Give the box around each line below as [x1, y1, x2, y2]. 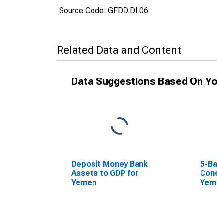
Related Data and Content [57, 44, 181, 56]
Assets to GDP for [71, 169, 138, 178]
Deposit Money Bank [71, 159, 148, 169]
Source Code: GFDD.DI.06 [59, 6, 148, 15]
